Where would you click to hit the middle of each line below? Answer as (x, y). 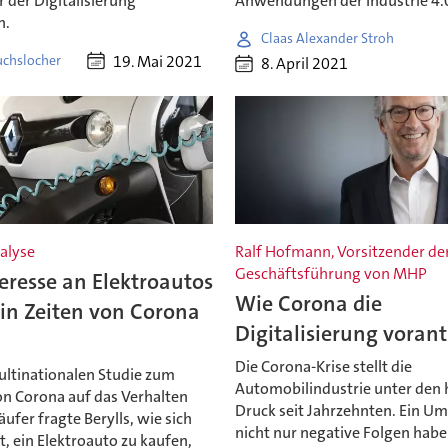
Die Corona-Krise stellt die (324, 366)
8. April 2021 (305, 64)
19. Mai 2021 (157, 61)
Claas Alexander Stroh (328, 38)
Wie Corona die (309, 304)
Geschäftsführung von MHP (331, 274)
